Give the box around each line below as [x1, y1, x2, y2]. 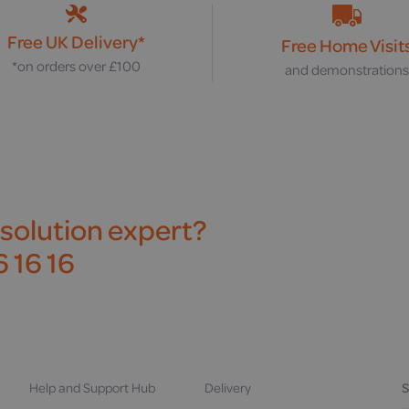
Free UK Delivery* [7, 29, 146, 55]
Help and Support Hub [28, 378, 155, 398]
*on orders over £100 [12, 56, 142, 77]
